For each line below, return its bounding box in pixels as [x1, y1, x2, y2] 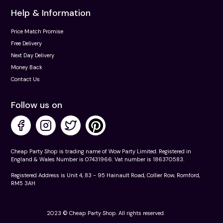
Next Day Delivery [11, 52, 54, 59]
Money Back [11, 64, 42, 71]
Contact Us [11, 76, 40, 83]
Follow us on [11, 99, 62, 111]
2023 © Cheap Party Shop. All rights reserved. [46, 210, 165, 217]
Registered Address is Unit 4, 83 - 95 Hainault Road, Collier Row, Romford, [11, 172, 200, 179]
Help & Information [11, 7, 91, 19]
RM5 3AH [11, 180, 35, 187]
